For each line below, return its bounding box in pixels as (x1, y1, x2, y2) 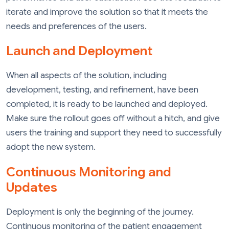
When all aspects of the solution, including (6, 70, 167, 81)
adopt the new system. (6, 142, 96, 153)
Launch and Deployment (6, 43, 152, 59)
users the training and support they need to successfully (6, 127, 222, 139)
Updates (6, 179, 57, 195)
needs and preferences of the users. (6, 20, 147, 32)
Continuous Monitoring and (6, 164, 171, 180)
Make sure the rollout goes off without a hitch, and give (6, 113, 220, 124)
